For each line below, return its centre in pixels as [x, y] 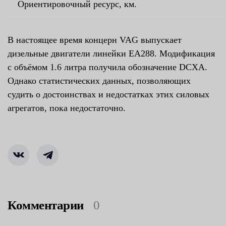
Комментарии [46, 205]
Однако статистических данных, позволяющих [99, 80]
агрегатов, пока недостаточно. [67, 108]
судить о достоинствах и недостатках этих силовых [108, 94]
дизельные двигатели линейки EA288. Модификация [111, 53]
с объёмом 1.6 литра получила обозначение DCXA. [107, 67]
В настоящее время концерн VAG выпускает [95, 40]
